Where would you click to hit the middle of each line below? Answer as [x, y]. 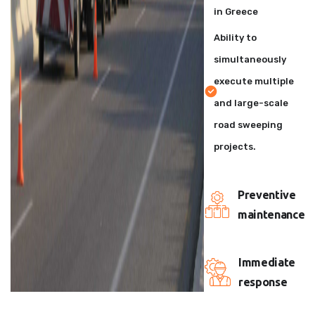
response [263, 282]
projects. [234, 147]
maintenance [271, 214]
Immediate [267, 262]
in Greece [236, 12]
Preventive [267, 195]
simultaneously [250, 59]
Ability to [235, 38]
